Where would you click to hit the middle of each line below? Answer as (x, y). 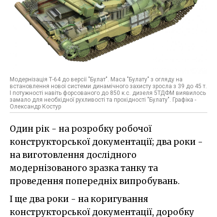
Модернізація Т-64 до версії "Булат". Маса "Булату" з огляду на (96, 79)
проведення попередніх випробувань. (95, 181)
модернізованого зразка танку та (84, 168)
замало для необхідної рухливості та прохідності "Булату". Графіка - (103, 100)
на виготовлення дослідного (73, 155)
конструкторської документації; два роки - (106, 142)
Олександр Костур (35, 106)
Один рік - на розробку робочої (81, 129)
